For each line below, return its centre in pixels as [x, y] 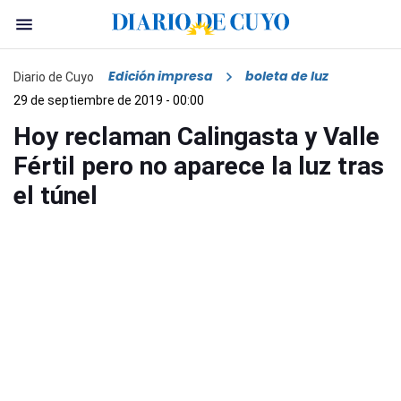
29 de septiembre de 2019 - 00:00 [109, 101]
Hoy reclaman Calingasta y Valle [196, 137]
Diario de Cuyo [54, 77]
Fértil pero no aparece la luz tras [199, 166]
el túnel [55, 196]
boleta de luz [287, 77]
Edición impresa [161, 77]
